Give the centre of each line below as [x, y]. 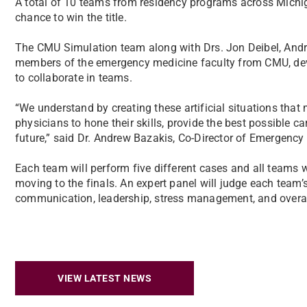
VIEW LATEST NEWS [105, 278]
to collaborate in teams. [74, 78]
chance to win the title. [71, 17]
